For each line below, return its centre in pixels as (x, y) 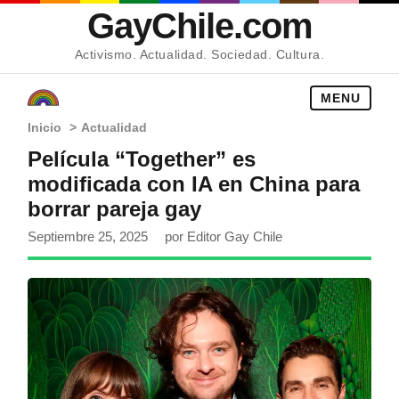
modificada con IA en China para (194, 184)
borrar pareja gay (115, 209)
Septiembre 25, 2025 (90, 236)
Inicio (45, 127)
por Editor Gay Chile (224, 236)
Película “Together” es (142, 159)
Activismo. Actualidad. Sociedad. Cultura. (199, 55)
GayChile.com (199, 26)
